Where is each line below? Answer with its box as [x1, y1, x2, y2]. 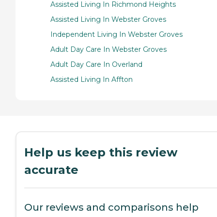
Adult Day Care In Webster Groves [50, 45, 167, 54]
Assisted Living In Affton [50, 75, 133, 84]
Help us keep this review [24, 145, 177, 159]
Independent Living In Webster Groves [50, 30, 183, 39]
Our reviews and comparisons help [24, 201, 199, 213]
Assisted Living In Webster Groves [50, 15, 166, 24]
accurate [24, 162, 78, 177]
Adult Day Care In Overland [50, 60, 142, 69]
